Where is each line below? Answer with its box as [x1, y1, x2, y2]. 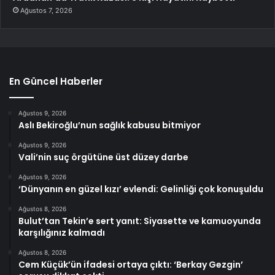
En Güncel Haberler [9, 75, 103, 88]
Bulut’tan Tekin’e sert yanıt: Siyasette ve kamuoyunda [18, 215, 261, 228]
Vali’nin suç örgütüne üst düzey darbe [18, 151, 188, 164]
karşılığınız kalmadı [18, 227, 105, 239]
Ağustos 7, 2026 [20, 6, 72, 15]
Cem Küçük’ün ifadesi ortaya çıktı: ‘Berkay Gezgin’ [18, 258, 243, 271]
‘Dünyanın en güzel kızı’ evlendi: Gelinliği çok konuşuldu [18, 183, 263, 196]
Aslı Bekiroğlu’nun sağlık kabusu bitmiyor [18, 119, 201, 132]
